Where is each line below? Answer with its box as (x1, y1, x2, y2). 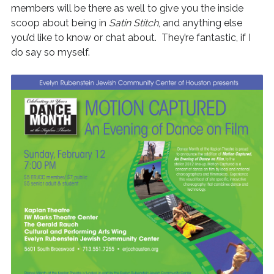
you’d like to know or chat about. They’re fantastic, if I (10, 32, 251, 43)
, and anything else (158, 17, 242, 29)
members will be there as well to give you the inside (10, 2, 243, 14)
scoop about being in (10, 17, 109, 29)
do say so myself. (10, 46, 90, 58)
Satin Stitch (108, 17, 158, 29)
